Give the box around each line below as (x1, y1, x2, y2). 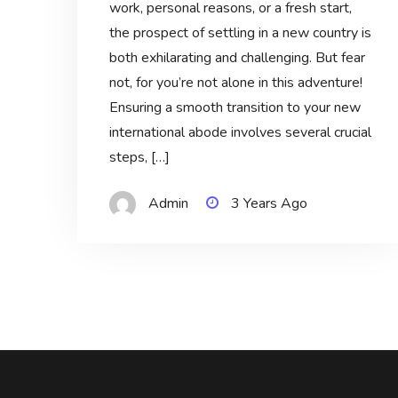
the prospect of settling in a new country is (108, 22, 371, 43)
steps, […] (108, 147, 170, 167)
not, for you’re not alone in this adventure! (108, 72, 362, 92)
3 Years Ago (230, 193, 307, 213)
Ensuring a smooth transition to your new (108, 97, 361, 117)
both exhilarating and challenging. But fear (108, 47, 365, 68)
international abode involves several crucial (108, 122, 371, 142)
